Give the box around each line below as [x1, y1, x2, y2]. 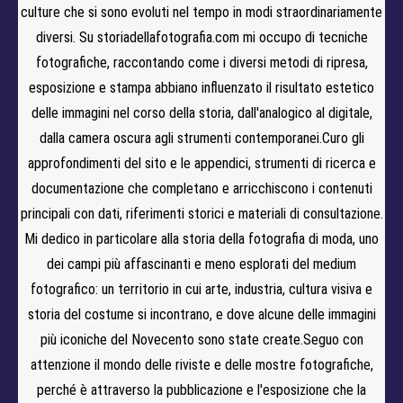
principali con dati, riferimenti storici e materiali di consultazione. [20, 205, 383, 223]
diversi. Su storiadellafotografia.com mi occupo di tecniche [35, 29, 368, 47]
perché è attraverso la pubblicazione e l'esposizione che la [37, 381, 366, 399]
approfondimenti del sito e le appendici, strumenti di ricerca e [27, 155, 376, 173]
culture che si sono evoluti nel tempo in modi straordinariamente [21, 4, 382, 22]
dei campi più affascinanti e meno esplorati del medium [47, 255, 356, 273]
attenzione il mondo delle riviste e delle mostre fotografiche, [30, 356, 373, 374]
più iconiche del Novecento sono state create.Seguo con [40, 331, 363, 349]
